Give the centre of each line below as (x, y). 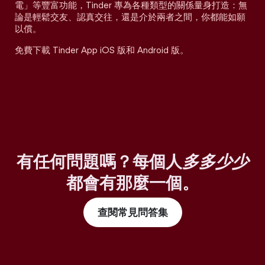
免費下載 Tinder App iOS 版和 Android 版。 (102, 50)
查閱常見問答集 (132, 212)
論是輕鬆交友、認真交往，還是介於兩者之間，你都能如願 (130, 17)
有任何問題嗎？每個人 (99, 161)
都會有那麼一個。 (132, 183)
